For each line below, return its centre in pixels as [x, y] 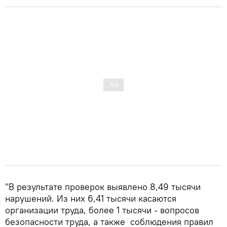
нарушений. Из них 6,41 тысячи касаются [91, 198]
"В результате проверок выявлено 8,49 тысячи [103, 186]
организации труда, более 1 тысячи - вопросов [102, 210]
